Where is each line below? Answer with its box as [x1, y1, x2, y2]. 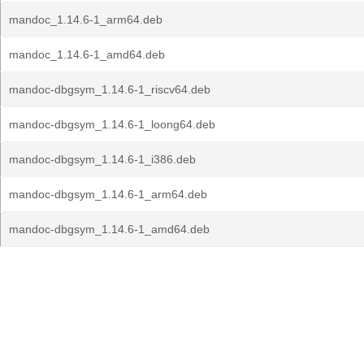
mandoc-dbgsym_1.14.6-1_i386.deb [9, 153, 196, 166]
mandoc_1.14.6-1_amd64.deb [9, 48, 165, 61]
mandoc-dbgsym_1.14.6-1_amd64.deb [9, 223, 210, 236]
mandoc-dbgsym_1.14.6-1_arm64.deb [9, 188, 207, 201]
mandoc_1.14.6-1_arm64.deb [9, 13, 162, 26]
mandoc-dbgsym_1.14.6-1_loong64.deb [9, 118, 215, 131]
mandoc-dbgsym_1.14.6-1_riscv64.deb [9, 83, 210, 96]
